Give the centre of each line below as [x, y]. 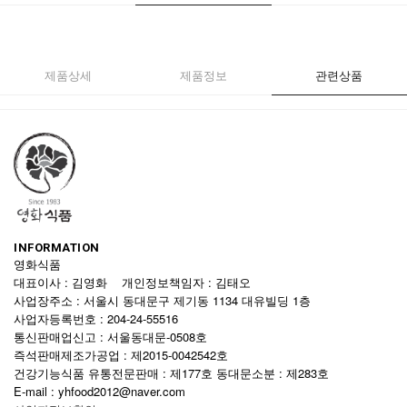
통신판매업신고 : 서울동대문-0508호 [110, 337]
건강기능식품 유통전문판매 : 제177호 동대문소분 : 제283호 [173, 373]
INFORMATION [57, 248]
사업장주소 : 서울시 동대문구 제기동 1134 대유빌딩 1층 [162, 301]
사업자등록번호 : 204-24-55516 [99, 319]
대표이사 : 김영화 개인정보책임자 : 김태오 [132, 283]
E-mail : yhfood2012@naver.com [99, 392]
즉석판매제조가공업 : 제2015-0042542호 [123, 355]
